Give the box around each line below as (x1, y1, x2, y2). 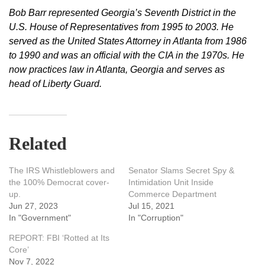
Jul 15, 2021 (128, 201, 174, 211)
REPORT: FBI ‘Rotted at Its (9, 233, 109, 243)
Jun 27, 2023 (9, 201, 58, 211)
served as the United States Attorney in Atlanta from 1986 (9, 36, 247, 47)
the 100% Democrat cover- (9, 177, 109, 188)
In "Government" (9, 213, 71, 223)
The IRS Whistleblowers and (9, 166, 115, 176)
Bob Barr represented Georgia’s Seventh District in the (9, 8, 236, 18)
